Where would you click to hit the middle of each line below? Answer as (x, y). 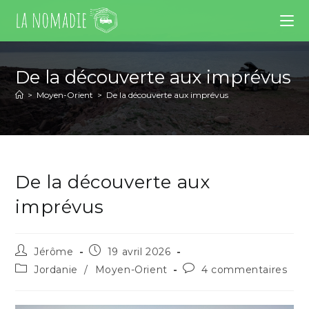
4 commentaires (245, 270)
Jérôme (54, 252)
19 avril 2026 (139, 252)
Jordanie (56, 270)
